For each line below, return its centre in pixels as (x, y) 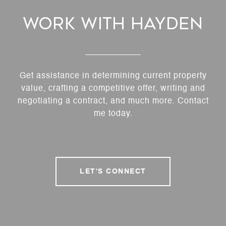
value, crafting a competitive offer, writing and (113, 89)
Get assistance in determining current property (113, 76)
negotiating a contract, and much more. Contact (113, 102)
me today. (113, 114)
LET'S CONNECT (113, 172)
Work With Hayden (113, 24)
